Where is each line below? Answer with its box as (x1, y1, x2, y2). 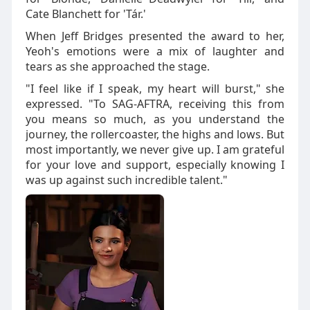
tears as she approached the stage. (25, 59, 210, 74)
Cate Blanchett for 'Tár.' (25, 6, 146, 21)
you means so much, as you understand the (25, 111, 285, 127)
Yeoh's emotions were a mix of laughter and (25, 44, 285, 59)
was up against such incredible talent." (25, 172, 228, 188)
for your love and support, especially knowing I (25, 157, 285, 172)
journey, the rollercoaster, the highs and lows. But (25, 127, 285, 142)
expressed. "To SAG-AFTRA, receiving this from (25, 96, 285, 111)
